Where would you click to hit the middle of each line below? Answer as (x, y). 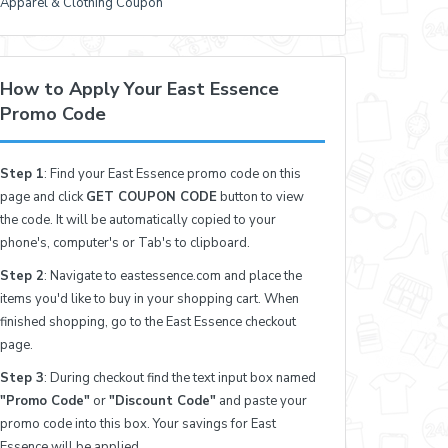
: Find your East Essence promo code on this (173, 173)
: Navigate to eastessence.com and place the (173, 275)
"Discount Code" (163, 400)
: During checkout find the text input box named (180, 377)
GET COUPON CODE (152, 196)
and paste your (262, 400)
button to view (261, 196)
